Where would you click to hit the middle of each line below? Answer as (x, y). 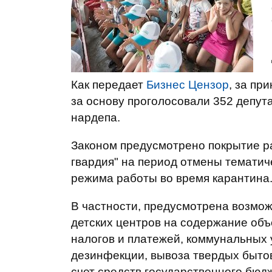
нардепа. (96, 117)
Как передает (109, 85)
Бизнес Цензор (188, 85)
